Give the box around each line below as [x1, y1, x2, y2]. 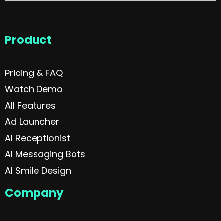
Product [5, 32, 51, 48]
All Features [5, 99, 56, 111]
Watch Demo [5, 82, 63, 95]
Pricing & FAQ [5, 66, 63, 79]
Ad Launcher [5, 115, 59, 128]
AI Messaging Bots [5, 147, 85, 160]
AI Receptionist [5, 131, 70, 144]
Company [5, 184, 64, 201]
